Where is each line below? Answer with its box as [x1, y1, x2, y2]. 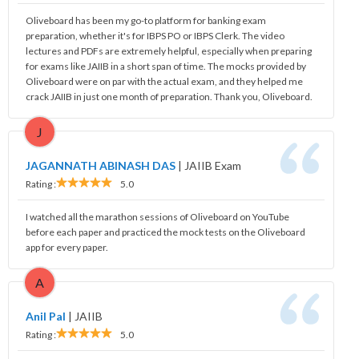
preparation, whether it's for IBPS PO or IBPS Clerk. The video [26, 29, 284, 42]
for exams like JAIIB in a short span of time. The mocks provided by [26, 59, 306, 72]
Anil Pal [26, 309, 66, 323]
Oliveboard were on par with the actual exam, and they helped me [26, 75, 303, 87]
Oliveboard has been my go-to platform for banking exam [26, 14, 266, 26]
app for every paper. [26, 240, 108, 253]
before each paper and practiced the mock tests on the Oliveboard [26, 225, 305, 238]
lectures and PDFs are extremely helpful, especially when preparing [26, 44, 312, 57]
